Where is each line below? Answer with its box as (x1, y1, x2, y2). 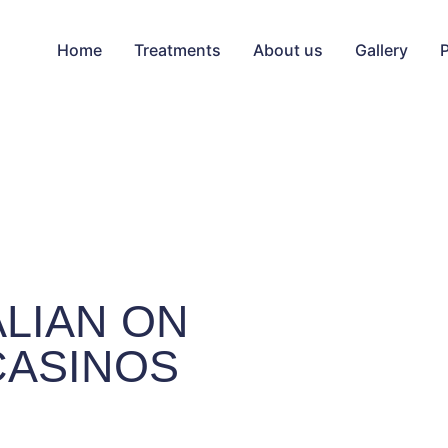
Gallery (355, 40, 408, 60)
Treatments (134, 40, 221, 60)
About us (253, 40, 323, 60)
